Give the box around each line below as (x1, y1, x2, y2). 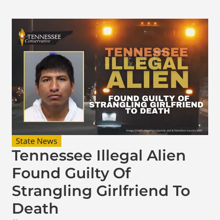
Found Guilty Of (12, 164, 131, 182)
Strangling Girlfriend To (12, 181, 190, 200)
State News (16, 135, 57, 146)
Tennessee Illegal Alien (12, 146, 186, 165)
